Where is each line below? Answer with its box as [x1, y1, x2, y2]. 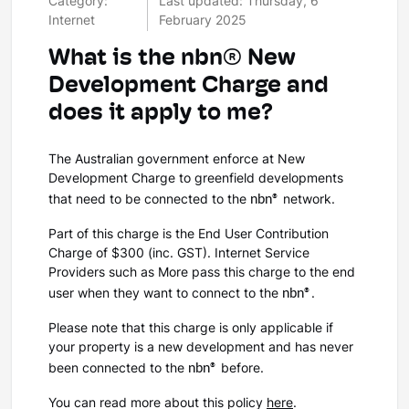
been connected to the [48, 362, 188, 376]
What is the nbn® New [48, 47, 296, 70]
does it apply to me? [48, 102, 273, 125]
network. [279, 194, 335, 207]
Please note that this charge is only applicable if [48, 322, 333, 336]
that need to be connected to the [48, 194, 250, 207]
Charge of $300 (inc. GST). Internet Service [48, 247, 309, 261]
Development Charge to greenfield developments [48, 173, 343, 186]
